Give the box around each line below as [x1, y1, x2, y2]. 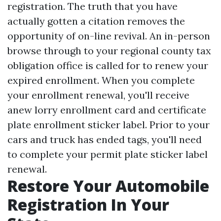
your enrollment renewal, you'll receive [7, 89, 189, 102]
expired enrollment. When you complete [7, 74, 195, 87]
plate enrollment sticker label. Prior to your [7, 118, 210, 131]
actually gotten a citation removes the [7, 15, 185, 28]
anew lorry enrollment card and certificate [7, 104, 206, 116]
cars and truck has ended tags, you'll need [7, 133, 202, 146]
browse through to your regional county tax [7, 44, 211, 57]
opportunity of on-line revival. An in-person [7, 30, 210, 42]
